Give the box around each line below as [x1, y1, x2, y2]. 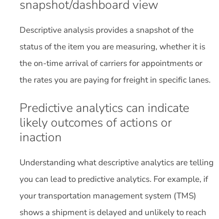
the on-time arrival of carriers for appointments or [20, 57, 202, 69]
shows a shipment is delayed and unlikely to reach [20, 207, 206, 218]
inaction [20, 129, 62, 146]
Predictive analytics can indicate [20, 100, 189, 116]
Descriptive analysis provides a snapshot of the [20, 24, 194, 36]
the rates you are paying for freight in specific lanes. [20, 74, 213, 86]
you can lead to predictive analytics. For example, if [20, 174, 208, 185]
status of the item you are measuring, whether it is [20, 41, 205, 52]
